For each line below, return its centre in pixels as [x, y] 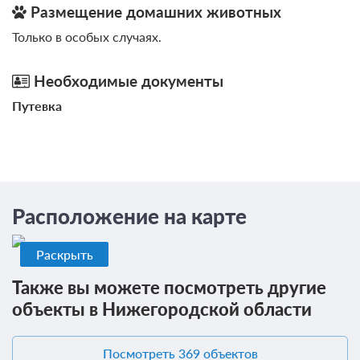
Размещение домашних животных [154, 11]
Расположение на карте [129, 217]
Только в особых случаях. [87, 36]
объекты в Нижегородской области [162, 309]
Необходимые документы [127, 80]
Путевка [37, 105]
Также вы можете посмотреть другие [169, 287]
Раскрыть [64, 254]
